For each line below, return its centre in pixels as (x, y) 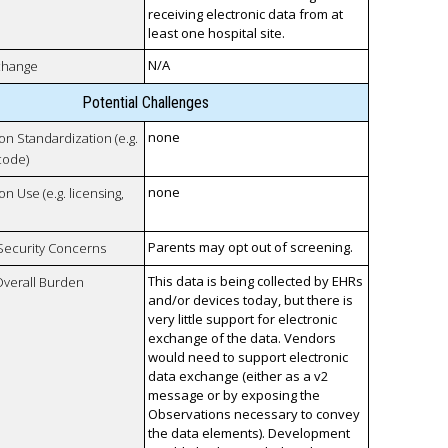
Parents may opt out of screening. (251, 247)
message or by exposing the (234, 395)
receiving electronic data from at (246, 14)
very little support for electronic (243, 319)
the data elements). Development (249, 433)
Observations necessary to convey (254, 414)
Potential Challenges (145, 103)
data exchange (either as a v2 (238, 376)
